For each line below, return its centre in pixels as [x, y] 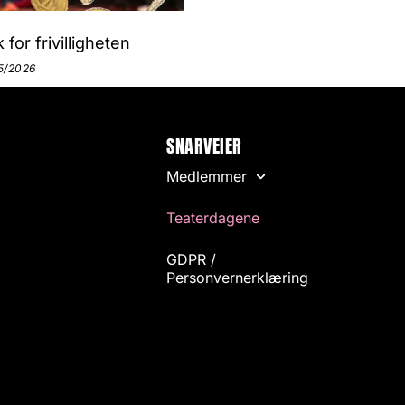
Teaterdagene [213, 218]
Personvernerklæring [238, 278]
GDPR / [192, 260]
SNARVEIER [204, 146]
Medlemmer [207, 177]
